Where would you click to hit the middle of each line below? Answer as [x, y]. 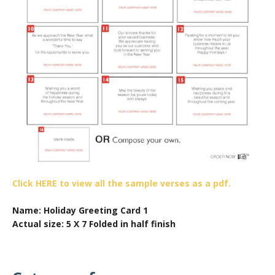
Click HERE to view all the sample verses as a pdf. [122, 183]
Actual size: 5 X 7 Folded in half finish [94, 223]
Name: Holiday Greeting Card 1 [80, 210]
